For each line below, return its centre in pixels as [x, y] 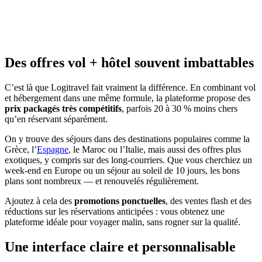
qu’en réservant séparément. [56, 119]
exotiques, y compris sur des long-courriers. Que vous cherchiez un [128, 160]
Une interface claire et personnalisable [120, 247]
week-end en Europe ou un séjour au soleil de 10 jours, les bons [122, 170]
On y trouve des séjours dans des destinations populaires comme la [127, 139]
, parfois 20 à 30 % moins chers [180, 108]
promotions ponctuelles [120, 201]
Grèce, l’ [21, 149]
